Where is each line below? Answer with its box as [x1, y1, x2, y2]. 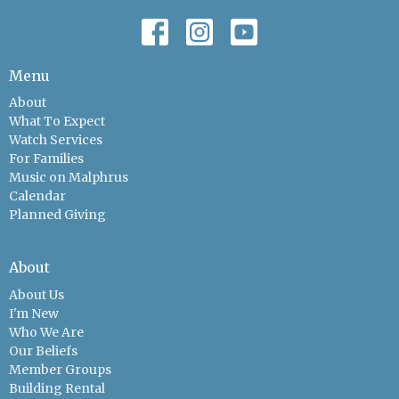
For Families [9, 151, 84, 167]
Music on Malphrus [9, 169, 128, 186]
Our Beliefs [9, 342, 77, 359]
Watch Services [9, 132, 102, 149]
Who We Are [9, 323, 84, 340]
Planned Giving [9, 207, 106, 224]
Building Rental [9, 379, 105, 396]
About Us [9, 286, 64, 303]
